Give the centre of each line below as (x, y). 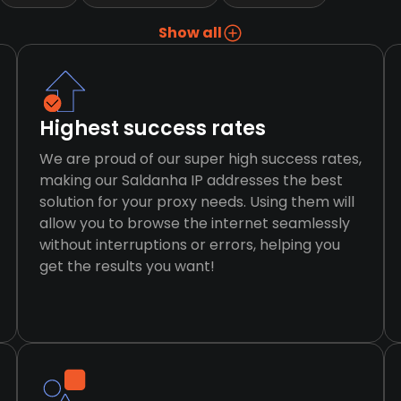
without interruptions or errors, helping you (189, 245)
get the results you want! (127, 266)
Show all (190, 33)
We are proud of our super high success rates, (200, 159)
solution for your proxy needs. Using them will (196, 202)
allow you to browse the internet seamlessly (194, 223)
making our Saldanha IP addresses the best (191, 180)
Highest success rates (152, 128)
